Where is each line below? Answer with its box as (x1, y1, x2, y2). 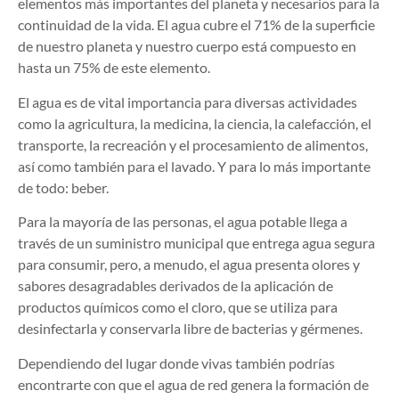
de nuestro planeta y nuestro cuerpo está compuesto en (18, 37, 356, 55)
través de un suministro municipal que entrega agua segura (18, 234, 375, 252)
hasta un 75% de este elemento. (18, 59, 210, 77)
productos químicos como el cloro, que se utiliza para (18, 298, 338, 316)
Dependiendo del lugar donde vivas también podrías (18, 354, 335, 371)
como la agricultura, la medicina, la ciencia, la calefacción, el (18, 114, 371, 132)
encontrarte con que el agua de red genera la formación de (18, 375, 369, 393)
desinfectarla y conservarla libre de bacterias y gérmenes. (18, 320, 362, 338)
